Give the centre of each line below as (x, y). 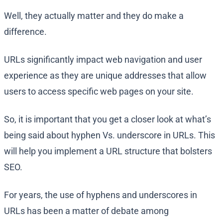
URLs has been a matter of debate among (86, 211)
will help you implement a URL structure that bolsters (108, 151)
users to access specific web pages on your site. (99, 92)
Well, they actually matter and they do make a (94, 16)
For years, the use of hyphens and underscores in (101, 195)
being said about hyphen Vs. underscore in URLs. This (110, 135)
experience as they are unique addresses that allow (105, 76)
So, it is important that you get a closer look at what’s (108, 119)
